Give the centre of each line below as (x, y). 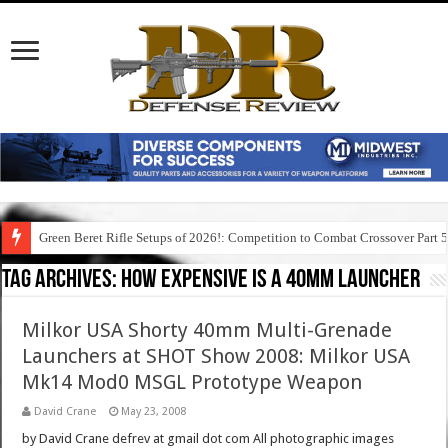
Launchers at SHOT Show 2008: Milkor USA (216, 356)
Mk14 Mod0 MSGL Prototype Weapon (192, 382)
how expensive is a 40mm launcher (271, 281)
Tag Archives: (62, 281)
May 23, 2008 (154, 412)
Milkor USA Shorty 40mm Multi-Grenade (207, 330)
